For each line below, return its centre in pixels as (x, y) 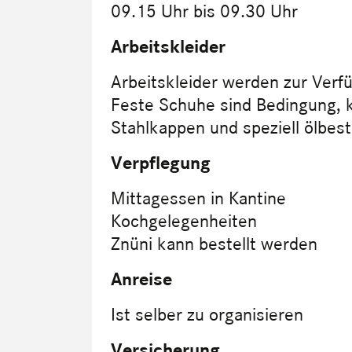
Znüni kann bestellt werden (214, 244)
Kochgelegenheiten (184, 221)
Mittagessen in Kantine (198, 198)
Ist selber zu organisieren (207, 314)
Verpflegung (161, 163)
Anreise (141, 279)
